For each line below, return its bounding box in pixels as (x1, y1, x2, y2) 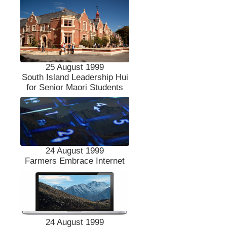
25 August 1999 (46, 62, 104, 72)
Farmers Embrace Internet (25, 156, 125, 166)
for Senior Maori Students (26, 83, 124, 93)
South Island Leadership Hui (21, 72, 128, 83)
